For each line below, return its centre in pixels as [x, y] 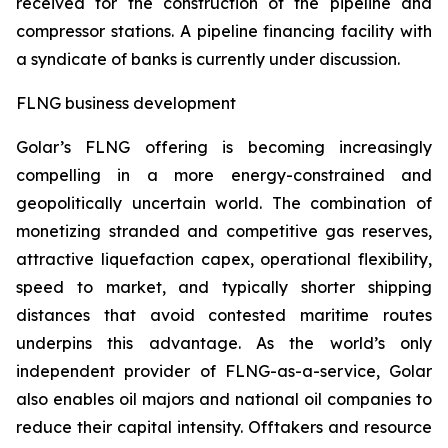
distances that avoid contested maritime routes [224, 315]
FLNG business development [126, 103]
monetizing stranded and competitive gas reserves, [224, 231]
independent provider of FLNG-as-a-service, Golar [224, 371]
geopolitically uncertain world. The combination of [224, 203]
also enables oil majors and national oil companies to [224, 399]
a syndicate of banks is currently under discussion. [208, 59]
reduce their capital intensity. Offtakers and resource [224, 427]
